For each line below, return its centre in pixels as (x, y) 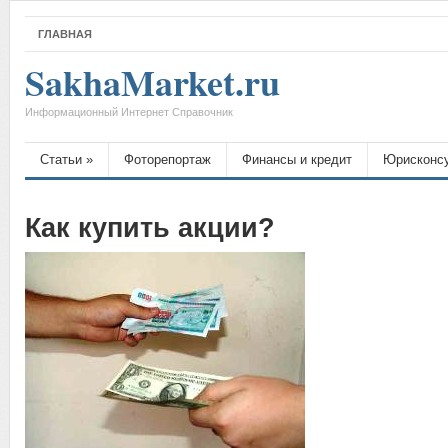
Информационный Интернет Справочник (129, 112)
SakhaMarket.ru (152, 82)
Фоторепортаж (167, 159)
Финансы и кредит (297, 159)
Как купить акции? (150, 228)
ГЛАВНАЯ (65, 34)
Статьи (61, 159)
